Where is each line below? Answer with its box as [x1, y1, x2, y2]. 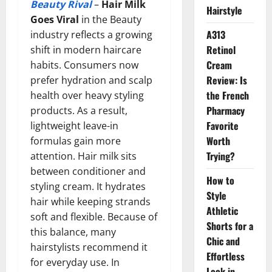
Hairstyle [206, 3, 242, 18]
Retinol [206, 42, 236, 57]
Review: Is [206, 73, 247, 87]
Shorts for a [206, 219, 253, 233]
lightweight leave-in [30, 118, 118, 132]
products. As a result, [30, 103, 127, 117]
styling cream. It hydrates [30, 179, 146, 193]
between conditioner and [30, 164, 146, 178]
